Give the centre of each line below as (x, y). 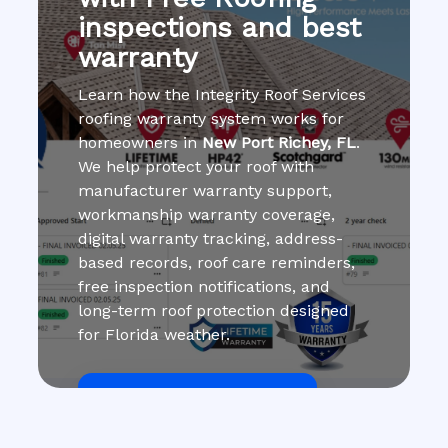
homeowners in (140, 142)
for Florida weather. (154, 334)
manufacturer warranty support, (205, 190)
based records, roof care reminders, (216, 262)
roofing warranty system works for (211, 118)
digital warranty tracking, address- (210, 238)
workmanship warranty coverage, (206, 214)
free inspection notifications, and (204, 286)
